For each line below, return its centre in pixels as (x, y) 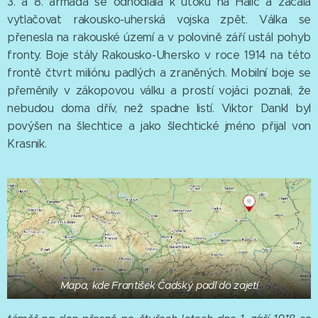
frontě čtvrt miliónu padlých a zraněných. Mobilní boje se (159, 72)
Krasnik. (27, 143)
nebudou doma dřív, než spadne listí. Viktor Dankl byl (159, 108)
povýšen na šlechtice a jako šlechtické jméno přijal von (159, 126)
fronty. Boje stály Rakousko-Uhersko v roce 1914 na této (159, 55)
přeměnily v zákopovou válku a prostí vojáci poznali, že (159, 90)
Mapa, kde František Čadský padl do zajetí (159, 286)
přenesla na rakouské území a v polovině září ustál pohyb (159, 37)
